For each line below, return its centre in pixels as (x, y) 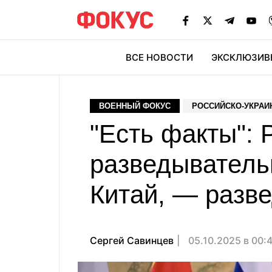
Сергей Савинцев (132, 240)
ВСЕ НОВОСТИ (159, 57)
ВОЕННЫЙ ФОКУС (135, 106)
